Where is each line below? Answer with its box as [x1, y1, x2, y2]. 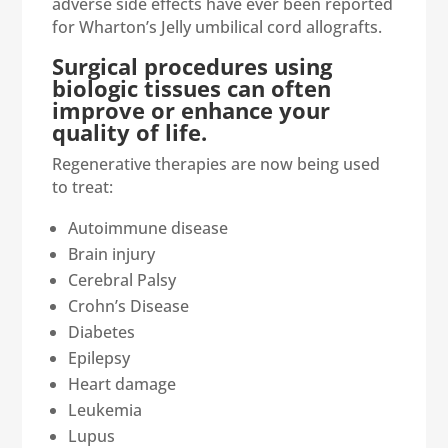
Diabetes [68, 320, 136, 343]
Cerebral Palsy [68, 268, 177, 291]
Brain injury [68, 242, 156, 265]
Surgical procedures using [52, 50, 333, 81]
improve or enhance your [52, 94, 331, 125]
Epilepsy [68, 346, 131, 369]
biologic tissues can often [52, 72, 332, 103]
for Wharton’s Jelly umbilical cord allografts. [52, 15, 383, 38]
